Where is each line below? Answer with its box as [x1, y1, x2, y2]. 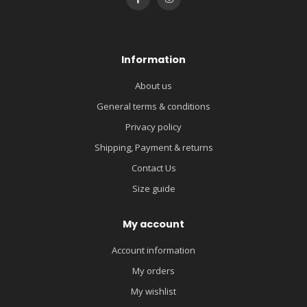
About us [135, 79, 172, 92]
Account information [112, 243, 195, 256]
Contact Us [131, 161, 176, 174]
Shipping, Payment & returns [94, 140, 213, 153]
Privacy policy [125, 120, 182, 133]
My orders [132, 264, 175, 277]
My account [123, 217, 184, 231]
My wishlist [131, 284, 176, 297]
